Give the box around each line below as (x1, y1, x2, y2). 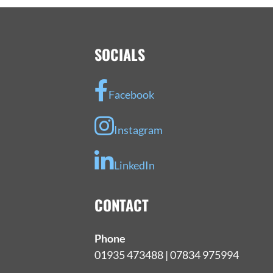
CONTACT (94, 193, 149, 216)
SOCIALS (94, 43, 145, 65)
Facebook (108, 87, 154, 101)
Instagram (113, 122, 163, 136)
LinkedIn (113, 158, 155, 172)
